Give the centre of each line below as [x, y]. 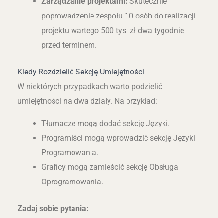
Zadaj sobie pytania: [53, 208]
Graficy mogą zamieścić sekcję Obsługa [110, 167]
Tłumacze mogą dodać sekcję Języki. [106, 124]
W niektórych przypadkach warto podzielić [90, 86]
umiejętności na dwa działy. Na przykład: [87, 101]
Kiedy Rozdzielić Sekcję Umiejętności [81, 72]
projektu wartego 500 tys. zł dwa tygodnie [113, 31]
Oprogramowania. [73, 182]
